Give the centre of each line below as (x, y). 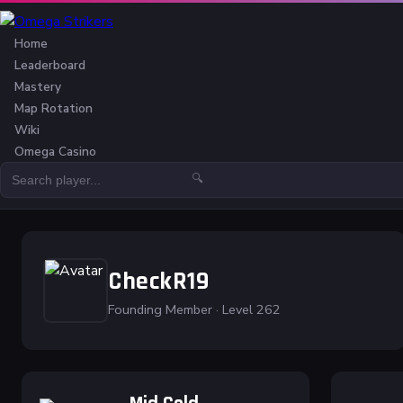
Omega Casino (55, 152)
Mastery (38, 87)
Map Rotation (54, 108)
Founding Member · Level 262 (194, 309)
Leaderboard (50, 65)
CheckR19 (159, 281)
